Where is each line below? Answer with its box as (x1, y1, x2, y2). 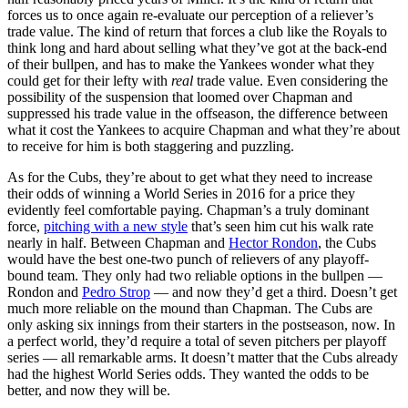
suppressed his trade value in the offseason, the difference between (7, 105, 388, 121)
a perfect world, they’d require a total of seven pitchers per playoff (7, 332, 386, 349)
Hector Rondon (229, 234, 318, 250)
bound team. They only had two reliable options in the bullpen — (7, 267, 382, 283)
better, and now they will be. (7, 382, 170, 398)
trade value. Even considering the (193, 72, 388, 88)
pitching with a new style (44, 218, 188, 234)
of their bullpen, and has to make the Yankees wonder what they (7, 56, 374, 72)
